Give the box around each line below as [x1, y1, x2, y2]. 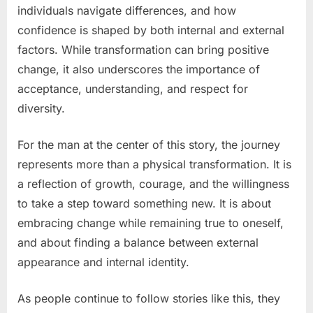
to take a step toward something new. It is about [17, 196, 271, 210]
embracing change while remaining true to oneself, [17, 215, 284, 230]
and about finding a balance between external [17, 235, 259, 249]
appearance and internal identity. [17, 254, 189, 269]
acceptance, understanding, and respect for [17, 81, 248, 96]
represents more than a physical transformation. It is [17, 156, 291, 171]
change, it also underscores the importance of [17, 61, 260, 76]
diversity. [17, 101, 65, 115]
